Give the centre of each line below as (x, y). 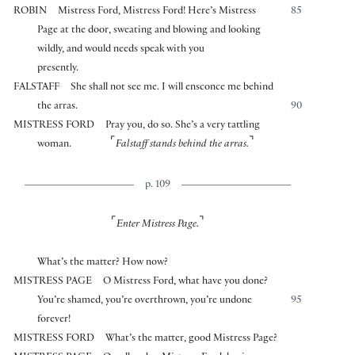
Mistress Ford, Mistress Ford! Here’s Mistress (157, 12)
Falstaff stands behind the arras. (182, 145)
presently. (58, 69)
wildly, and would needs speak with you (121, 50)
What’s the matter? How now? (103, 263)
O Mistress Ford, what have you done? (186, 282)
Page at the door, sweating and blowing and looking (149, 31)
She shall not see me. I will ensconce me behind (172, 88)
